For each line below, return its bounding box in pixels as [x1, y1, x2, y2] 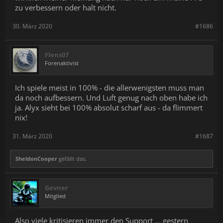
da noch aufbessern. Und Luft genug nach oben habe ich [15, 93, 208, 103]
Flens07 [45, 50, 69, 59]
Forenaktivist [45, 59, 79, 67]
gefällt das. [57, 155, 87, 162]
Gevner [45, 183, 68, 192]
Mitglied [45, 192, 66, 200]
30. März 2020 [12, 22, 52, 30]
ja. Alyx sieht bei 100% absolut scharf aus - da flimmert [15, 103, 203, 112]
